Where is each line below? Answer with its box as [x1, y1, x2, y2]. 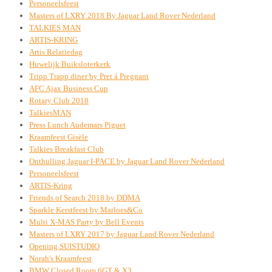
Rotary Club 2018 [29, 95, 89, 105]
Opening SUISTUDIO [29, 241, 100, 251]
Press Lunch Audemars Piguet [29, 120, 126, 129]
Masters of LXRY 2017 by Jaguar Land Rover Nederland [29, 229, 214, 239]
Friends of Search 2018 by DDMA [29, 192, 140, 202]
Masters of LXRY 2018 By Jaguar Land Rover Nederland [29, 10, 216, 20]
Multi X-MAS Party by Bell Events [29, 217, 144, 226]
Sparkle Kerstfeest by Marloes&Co [29, 205, 143, 214]
